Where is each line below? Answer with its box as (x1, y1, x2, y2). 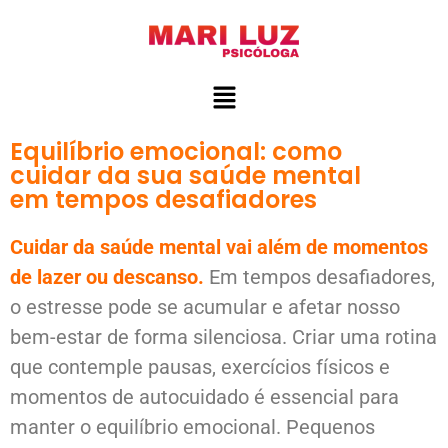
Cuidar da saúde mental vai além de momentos (10, 235, 428, 260)
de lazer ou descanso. (10, 265, 204, 290)
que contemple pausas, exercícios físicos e (10, 355, 390, 380)
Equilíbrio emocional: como (10, 135, 342, 169)
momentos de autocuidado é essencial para (10, 385, 399, 410)
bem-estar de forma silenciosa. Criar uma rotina (10, 325, 437, 350)
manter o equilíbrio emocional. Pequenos (10, 415, 375, 440)
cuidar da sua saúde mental (10, 159, 361, 193)
